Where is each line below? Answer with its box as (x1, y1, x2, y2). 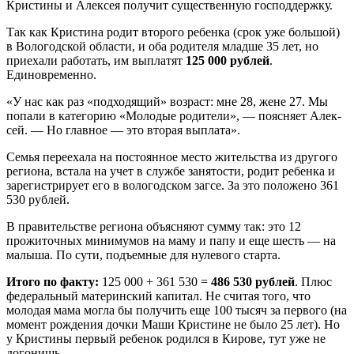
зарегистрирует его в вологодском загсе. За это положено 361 (6, 178, 339, 192)
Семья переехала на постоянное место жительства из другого (6, 149, 337, 164)
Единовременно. (6, 67, 96, 81)
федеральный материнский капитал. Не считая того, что (6, 288, 311, 303)
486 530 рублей (211, 274, 295, 288)
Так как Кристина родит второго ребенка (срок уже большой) (6, 24, 340, 39)
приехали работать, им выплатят (6, 53, 186, 67)
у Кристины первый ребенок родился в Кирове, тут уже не (6, 331, 326, 345)
